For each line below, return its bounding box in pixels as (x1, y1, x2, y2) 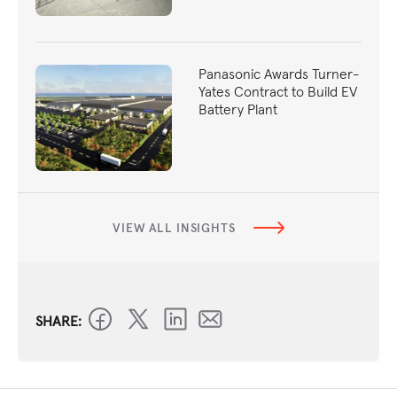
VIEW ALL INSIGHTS (113, 220, 236, 237)
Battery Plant (198, 99, 277, 118)
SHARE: (35, 312, 82, 331)
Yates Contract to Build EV (198, 82, 357, 100)
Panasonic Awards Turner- (198, 64, 360, 82)
